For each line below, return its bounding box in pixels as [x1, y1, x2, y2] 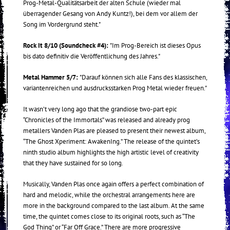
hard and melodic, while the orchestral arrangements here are [23, 190, 195, 199]
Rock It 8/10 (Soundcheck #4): [23, 41, 110, 50]
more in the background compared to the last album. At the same [23, 201, 204, 210]
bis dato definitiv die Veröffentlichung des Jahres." [23, 52, 160, 61]
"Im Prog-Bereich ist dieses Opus [110, 41, 201, 50]
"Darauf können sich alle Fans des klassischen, [80, 73, 207, 82]
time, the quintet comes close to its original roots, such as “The [23, 212, 195, 221]
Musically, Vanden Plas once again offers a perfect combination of [23, 180, 204, 188]
